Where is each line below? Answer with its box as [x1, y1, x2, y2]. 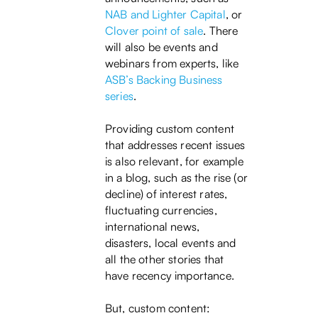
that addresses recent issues [105, 138, 246, 153]
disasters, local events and [105, 236, 236, 251]
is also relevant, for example [105, 154, 244, 169]
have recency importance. [105, 268, 238, 283]
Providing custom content [105, 121, 234, 136]
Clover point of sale [105, 23, 204, 38]
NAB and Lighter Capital [105, 7, 226, 22]
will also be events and [105, 40, 218, 55]
